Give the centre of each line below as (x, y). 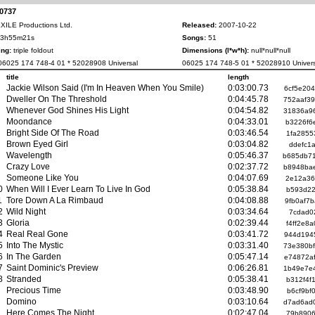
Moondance (29, 121)
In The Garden (34, 256)
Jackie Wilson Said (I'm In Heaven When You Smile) (105, 87)
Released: (199, 25)
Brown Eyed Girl (37, 143)
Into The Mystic (35, 245)
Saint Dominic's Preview (52, 267)
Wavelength (29, 155)
